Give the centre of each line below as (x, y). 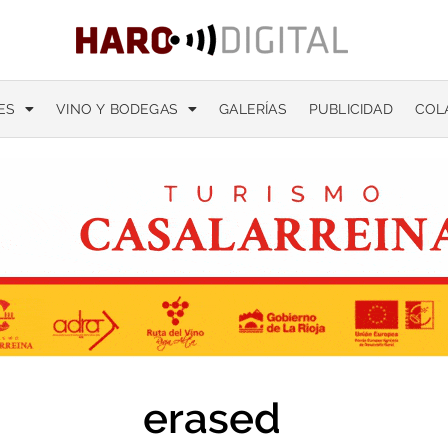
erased (212, 418)
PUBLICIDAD (350, 109)
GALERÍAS (253, 109)
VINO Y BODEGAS (117, 109)
